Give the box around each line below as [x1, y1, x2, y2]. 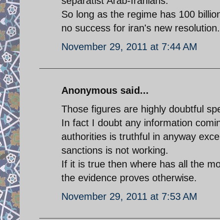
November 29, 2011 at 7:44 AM [61, 41, 197, 52]
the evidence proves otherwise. [61, 172, 197, 183]
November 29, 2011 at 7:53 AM [61, 191, 197, 202]
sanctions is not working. [61, 144, 168, 156]
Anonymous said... [61, 84, 149, 96]
